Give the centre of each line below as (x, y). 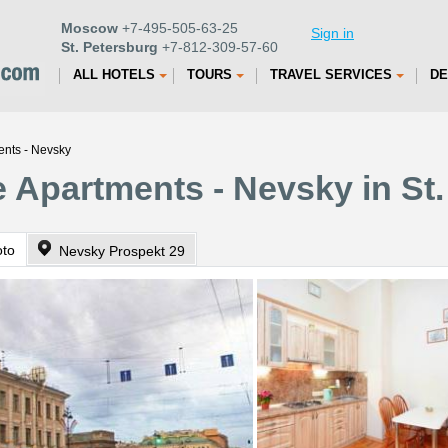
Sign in (332, 33)
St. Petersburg (109, 47)
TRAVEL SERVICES (331, 74)
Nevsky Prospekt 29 (122, 251)
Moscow (89, 28)
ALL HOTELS (114, 74)
